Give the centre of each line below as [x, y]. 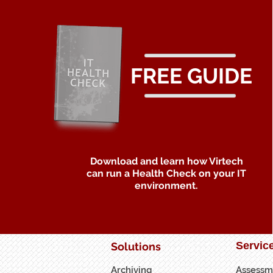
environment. [167, 185]
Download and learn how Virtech [166, 161]
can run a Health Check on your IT [167, 173]
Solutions [136, 246]
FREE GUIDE [191, 76]
